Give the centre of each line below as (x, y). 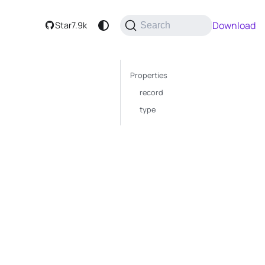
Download (234, 25)
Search (156, 25)
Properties (149, 75)
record (151, 92)
